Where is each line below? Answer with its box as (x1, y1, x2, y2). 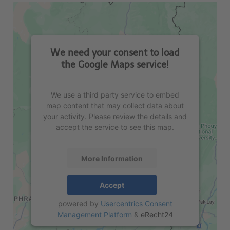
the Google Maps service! (61, 59, 169, 71)
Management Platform (57, 210, 132, 219)
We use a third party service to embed (51, 90, 179, 100)
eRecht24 (140, 210, 173, 219)
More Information (81, 154, 143, 163)
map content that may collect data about (46, 101, 184, 110)
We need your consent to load (50, 47, 180, 59)
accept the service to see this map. (56, 123, 174, 132)
